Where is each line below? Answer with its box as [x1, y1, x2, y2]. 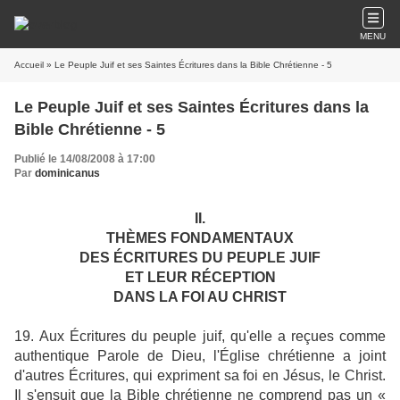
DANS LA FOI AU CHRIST [113, 289, 287, 304]
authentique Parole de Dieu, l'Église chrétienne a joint [14, 348, 386, 363]
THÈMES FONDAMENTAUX [106, 230, 294, 246]
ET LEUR [124, 270, 191, 285]
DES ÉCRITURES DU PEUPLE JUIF [79, 250, 321, 265]
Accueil [14, 60, 44, 70]
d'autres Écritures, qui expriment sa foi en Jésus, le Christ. [14, 368, 386, 383]
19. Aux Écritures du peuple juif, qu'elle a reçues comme [14, 329, 386, 344]
